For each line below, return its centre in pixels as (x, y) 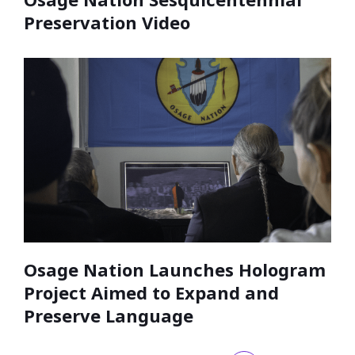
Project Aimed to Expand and (151, 293)
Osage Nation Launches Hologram (175, 270)
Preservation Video (107, 23)
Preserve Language (109, 316)
